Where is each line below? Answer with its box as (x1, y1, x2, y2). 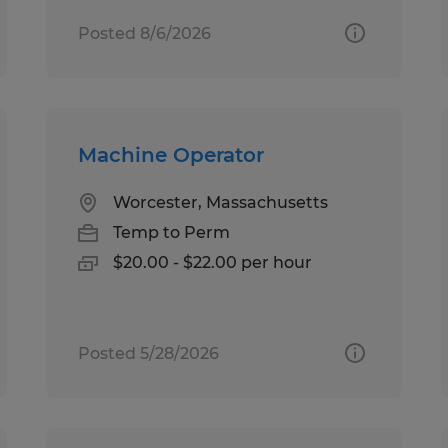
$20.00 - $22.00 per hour (113, 252, 313, 272)
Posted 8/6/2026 (78, 23, 212, 43)
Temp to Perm (113, 222, 231, 242)
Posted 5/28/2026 (78, 343, 220, 363)
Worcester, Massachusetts (113, 192, 329, 212)
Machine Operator (78, 142, 265, 167)
